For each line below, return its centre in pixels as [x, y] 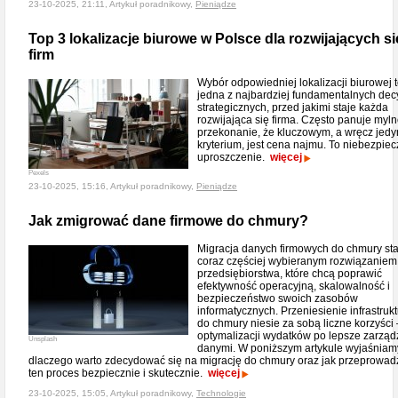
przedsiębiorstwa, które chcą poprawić [290, 274]
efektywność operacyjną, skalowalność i [294, 286]
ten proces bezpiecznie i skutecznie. [118, 373]
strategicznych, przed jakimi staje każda [293, 107]
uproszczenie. [234, 157]
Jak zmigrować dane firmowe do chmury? [168, 221]
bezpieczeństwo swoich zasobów [278, 298]
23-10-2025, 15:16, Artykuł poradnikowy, [112, 186]
